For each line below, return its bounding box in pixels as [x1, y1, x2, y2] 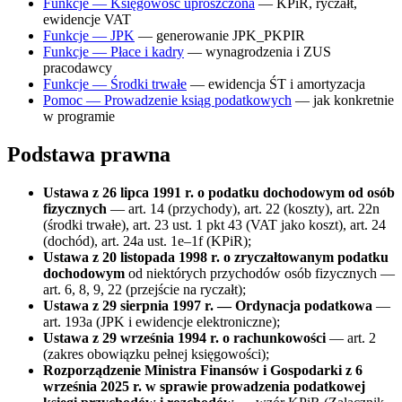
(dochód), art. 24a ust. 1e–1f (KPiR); [43, 232, 251, 249]
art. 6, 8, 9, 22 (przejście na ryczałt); [43, 281, 246, 297]
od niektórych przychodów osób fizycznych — [125, 265, 395, 281]
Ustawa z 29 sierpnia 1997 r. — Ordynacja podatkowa [43, 297, 372, 313]
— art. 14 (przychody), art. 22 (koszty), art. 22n [107, 200, 380, 216]
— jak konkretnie [292, 92, 394, 108]
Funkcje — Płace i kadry [43, 44, 184, 59]
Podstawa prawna [7, 142, 170, 166]
